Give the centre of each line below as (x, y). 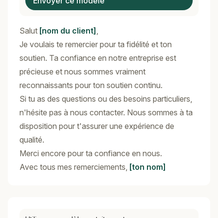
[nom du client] (68, 31)
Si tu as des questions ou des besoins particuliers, (106, 99)
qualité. (32, 140)
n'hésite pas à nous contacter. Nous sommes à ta (106, 112)
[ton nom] (148, 167)
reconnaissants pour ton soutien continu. (91, 85)
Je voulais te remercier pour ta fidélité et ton (96, 44)
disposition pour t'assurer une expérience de (97, 126)
